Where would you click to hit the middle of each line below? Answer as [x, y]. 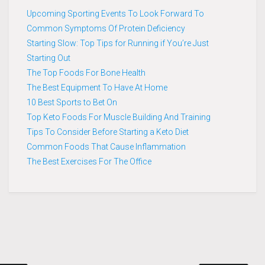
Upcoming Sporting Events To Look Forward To [115, 13]
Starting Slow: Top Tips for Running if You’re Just [118, 43]
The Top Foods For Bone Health [86, 72]
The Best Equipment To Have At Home [97, 87]
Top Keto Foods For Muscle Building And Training [119, 117]
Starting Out [49, 58]
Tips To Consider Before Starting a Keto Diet [108, 132]
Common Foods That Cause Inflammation [106, 146]
